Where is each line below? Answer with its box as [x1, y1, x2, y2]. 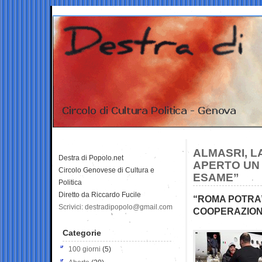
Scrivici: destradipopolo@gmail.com [58, 202, 173, 211]
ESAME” [193, 171, 239, 184]
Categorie [63, 227, 101, 237]
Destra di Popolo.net [58, 153, 123, 162]
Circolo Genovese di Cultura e [58, 166, 154, 174]
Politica [58, 178, 82, 187]
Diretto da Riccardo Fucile [58, 190, 141, 199]
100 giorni [68, 244, 101, 253]
